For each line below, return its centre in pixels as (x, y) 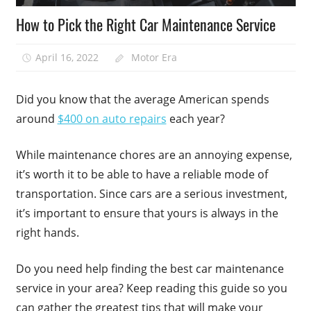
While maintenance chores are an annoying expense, (154, 155)
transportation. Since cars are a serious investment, (151, 194)
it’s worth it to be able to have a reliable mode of (142, 175)
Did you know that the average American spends (142, 100)
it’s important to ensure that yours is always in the (147, 213)
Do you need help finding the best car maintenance (150, 269)
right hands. (47, 233)
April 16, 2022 (67, 57)
